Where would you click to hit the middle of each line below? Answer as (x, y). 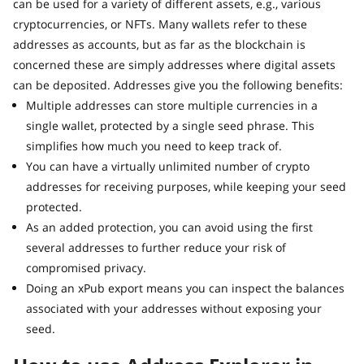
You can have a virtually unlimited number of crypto (168, 166)
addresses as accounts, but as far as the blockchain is (159, 44)
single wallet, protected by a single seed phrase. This (170, 125)
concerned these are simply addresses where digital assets (174, 64)
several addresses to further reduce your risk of (156, 247)
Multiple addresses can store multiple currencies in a (172, 105)
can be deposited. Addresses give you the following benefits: (178, 84)
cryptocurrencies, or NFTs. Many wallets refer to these (160, 24)
